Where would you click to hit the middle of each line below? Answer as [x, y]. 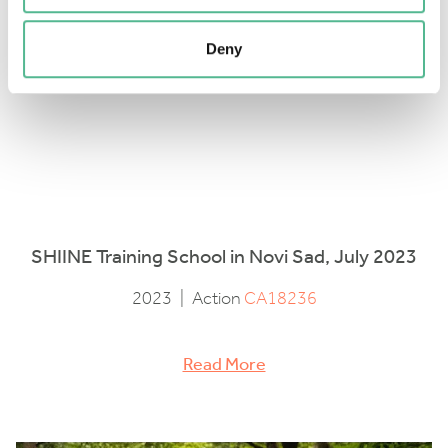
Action [217, 299]
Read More [224, 365]
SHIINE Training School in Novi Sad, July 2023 [224, 256]
